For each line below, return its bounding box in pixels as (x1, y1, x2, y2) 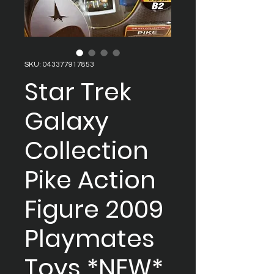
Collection (24, 133, 149, 168)
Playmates (24, 221, 155, 256)
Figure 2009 (24, 192, 163, 226)
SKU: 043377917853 (24, 61, 94, 68)
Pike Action (24, 163, 156, 197)
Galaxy (24, 104, 109, 138)
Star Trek (24, 75, 131, 109)
